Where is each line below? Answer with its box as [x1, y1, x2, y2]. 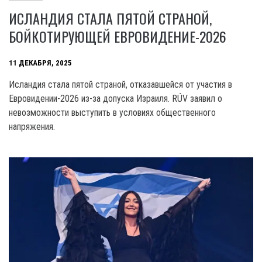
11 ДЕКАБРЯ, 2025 [9, 58, 72, 67]
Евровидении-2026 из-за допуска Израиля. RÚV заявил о [9, 93, 222, 105]
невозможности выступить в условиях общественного [9, 107, 216, 119]
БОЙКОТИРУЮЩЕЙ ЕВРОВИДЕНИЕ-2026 [9, 26, 226, 47]
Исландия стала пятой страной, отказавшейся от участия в [9, 79, 232, 91]
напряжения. [9, 121, 55, 133]
